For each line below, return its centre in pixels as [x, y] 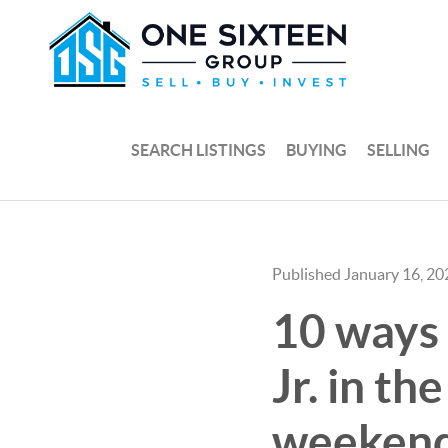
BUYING [317, 149]
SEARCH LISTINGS [199, 149]
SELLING [399, 149]
